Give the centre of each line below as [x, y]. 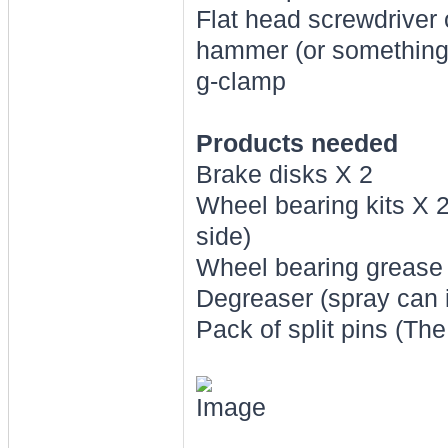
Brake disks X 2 [284, 174]
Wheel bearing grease [319, 267]
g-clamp [240, 81]
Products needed [296, 143]
